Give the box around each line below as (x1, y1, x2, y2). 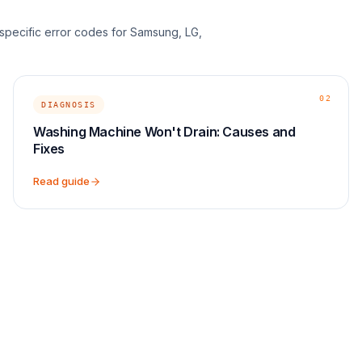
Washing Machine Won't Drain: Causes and (33, 124, 296, 140)
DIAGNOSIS (41, 100, 96, 109)
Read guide (33, 175, 90, 187)
